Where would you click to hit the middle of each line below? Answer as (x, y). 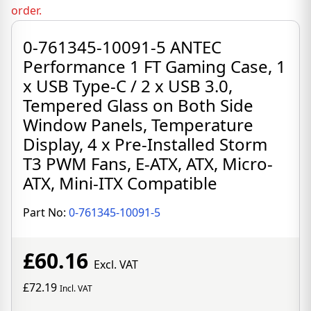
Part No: (46, 212)
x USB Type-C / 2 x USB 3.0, (128, 86)
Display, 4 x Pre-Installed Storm (145, 144)
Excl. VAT (116, 264)
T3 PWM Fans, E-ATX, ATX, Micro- (148, 163)
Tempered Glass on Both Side (138, 105)
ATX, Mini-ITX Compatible (120, 183)
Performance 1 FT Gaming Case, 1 (154, 66)
